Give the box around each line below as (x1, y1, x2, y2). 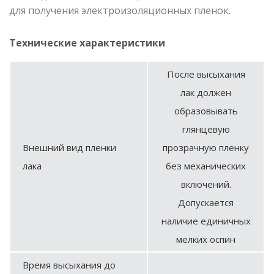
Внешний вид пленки (23, 141, 116, 154)
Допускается (178, 196, 234, 209)
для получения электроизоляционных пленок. (9, 3, 231, 17)
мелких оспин (176, 232, 235, 245)
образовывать (174, 104, 238, 117)
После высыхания (166, 67, 245, 80)
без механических (166, 159, 246, 172)
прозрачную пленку (163, 141, 249, 154)
